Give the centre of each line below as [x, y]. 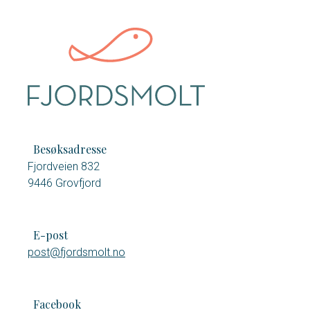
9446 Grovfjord [64, 183]
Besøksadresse [70, 149]
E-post [51, 235]
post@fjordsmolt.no [76, 253]
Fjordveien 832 [64, 167]
